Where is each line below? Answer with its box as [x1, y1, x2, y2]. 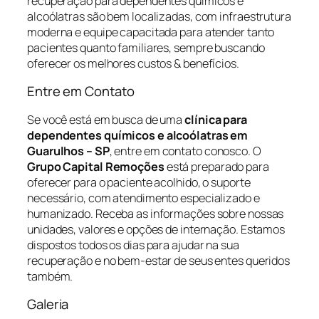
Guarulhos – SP [27, 142, 110, 159]
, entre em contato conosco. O [109, 142, 261, 159]
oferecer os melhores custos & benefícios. [27, 55, 239, 71]
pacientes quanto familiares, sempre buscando [27, 39, 265, 56]
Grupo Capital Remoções [27, 158, 164, 174]
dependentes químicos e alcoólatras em [27, 127, 249, 143]
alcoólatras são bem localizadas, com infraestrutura [27, 8, 291, 24]
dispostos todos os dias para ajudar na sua [27, 236, 239, 253]
